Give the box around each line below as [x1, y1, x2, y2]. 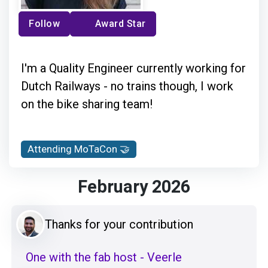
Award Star [95, 17, 146, 29]
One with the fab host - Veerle [26, 249, 182, 264]
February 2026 [78, 174, 190, 200]
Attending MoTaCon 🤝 [28, 142, 130, 155]
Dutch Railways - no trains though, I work [21, 78, 233, 93]
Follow [29, 17, 60, 29]
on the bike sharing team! [21, 96, 153, 111]
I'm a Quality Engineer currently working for [21, 60, 246, 75]
